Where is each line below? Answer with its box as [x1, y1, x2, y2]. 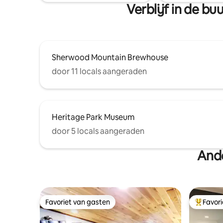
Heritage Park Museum [52, 111, 134, 122]
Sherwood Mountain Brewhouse [52, 52, 168, 63]
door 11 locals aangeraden [52, 66, 147, 77]
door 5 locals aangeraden [52, 125, 144, 136]
